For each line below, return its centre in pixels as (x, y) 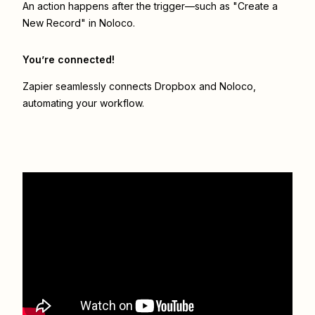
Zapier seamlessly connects (89, 86)
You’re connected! (69, 60)
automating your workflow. (83, 103)
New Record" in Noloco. (79, 23)
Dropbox (175, 86)
